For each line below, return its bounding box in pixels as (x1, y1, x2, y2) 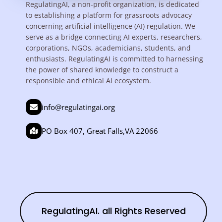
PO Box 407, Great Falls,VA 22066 (42, 126, 159, 136)
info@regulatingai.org (42, 102, 115, 112)
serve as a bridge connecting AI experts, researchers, (26, 32, 203, 42)
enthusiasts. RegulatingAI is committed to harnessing (26, 54, 204, 63)
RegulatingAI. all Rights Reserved (41, 205, 186, 218)
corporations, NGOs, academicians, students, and (26, 43, 191, 53)
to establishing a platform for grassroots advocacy (26, 10, 192, 20)
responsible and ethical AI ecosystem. (26, 76, 152, 85)
